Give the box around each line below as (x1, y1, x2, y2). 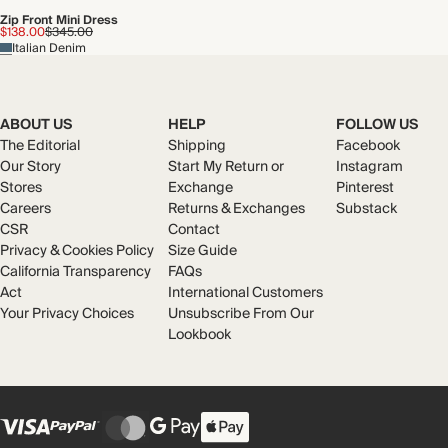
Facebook (336, 134, 400, 158)
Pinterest (336, 176, 394, 200)
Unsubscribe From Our (168, 302, 314, 326)
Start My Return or (168, 155, 284, 179)
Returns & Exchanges (168, 197, 305, 221)
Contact (168, 218, 220, 242)
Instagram (336, 155, 403, 179)
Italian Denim (12, 38, 86, 59)
